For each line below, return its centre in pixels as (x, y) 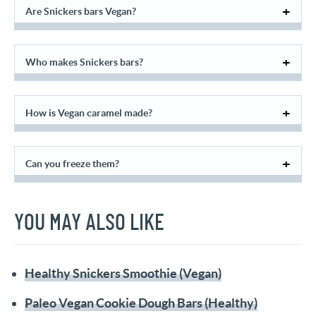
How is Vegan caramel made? (89, 113)
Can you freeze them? (72, 164)
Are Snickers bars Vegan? (81, 12)
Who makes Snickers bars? (84, 62)
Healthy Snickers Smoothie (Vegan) (123, 274)
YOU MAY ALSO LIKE (89, 223)
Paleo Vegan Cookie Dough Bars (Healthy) (141, 303)
